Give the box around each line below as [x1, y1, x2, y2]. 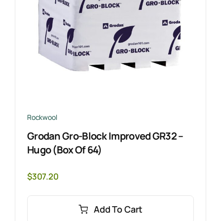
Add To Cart [94, 203, 143, 215]
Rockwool [27, 112, 57, 122]
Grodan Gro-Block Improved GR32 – [27, 129, 184, 143]
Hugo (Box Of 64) [27, 143, 102, 156]
